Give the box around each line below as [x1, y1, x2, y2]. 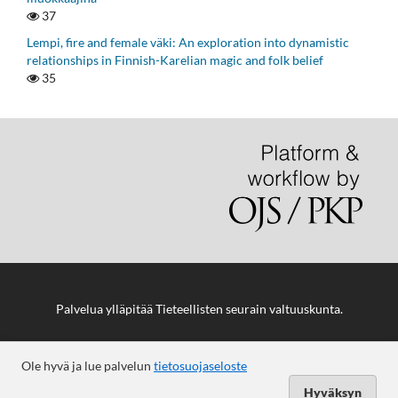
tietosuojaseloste [154, 358, 247, 373]
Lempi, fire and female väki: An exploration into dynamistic [27, 35, 349, 51]
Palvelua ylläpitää [55, 300, 155, 316]
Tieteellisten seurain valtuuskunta [155, 300, 340, 316]
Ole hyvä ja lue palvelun [21, 358, 154, 373]
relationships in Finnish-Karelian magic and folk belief [27, 52, 323, 68]
